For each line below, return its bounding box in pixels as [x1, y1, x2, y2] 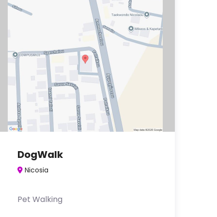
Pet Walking [17, 194, 62, 205]
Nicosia [25, 165, 48, 175]
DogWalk [17, 148, 63, 161]
